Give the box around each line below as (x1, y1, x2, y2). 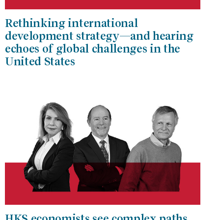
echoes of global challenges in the (5, 42, 181, 55)
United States (5, 55, 75, 68)
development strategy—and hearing (5, 29, 193, 42)
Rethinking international (5, 16, 138, 29)
